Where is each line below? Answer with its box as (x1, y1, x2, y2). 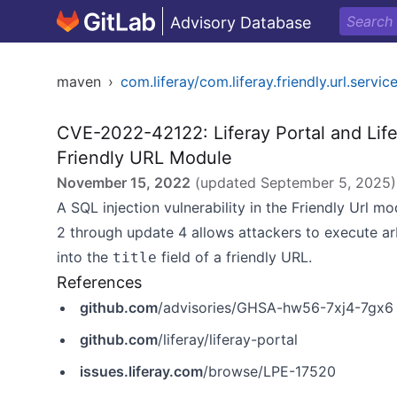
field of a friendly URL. (157, 248, 312, 266)
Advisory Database (170, 13, 311, 32)
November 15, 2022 (57, 174, 191, 191)
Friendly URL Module (57, 147, 232, 168)
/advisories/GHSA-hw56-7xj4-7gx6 (158, 299, 393, 316)
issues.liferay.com (80, 362, 203, 380)
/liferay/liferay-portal (158, 331, 298, 348)
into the (57, 248, 113, 266)
